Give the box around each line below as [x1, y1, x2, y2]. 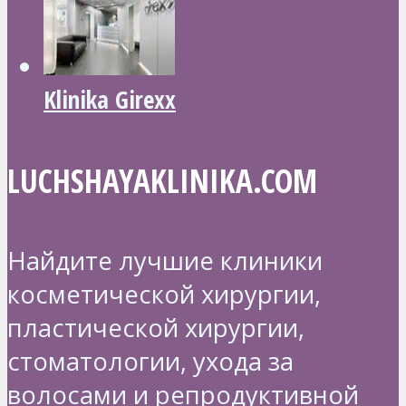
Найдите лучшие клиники [7, 244, 323, 278]
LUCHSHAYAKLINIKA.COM [7, 158, 317, 202]
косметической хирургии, [7, 277, 321, 312]
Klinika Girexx [43, 82, 176, 116]
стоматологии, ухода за [7, 344, 294, 379]
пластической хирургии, [7, 311, 304, 345]
